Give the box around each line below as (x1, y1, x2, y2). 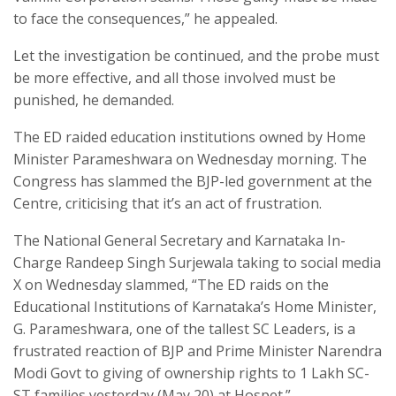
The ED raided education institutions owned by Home (13, 127, 366, 148)
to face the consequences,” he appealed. (13, 9, 278, 29)
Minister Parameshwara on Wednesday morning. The (13, 149, 367, 170)
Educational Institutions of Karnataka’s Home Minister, (13, 297, 377, 317)
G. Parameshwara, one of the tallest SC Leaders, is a (13, 319, 355, 339)
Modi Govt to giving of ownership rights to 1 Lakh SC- (13, 363, 369, 384)
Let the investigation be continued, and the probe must (13, 46, 379, 66)
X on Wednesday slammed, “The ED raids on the (13, 275, 329, 295)
